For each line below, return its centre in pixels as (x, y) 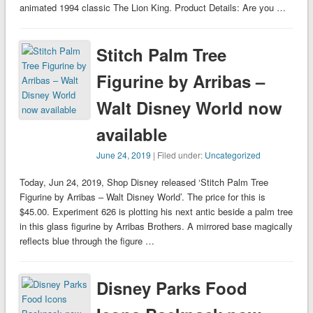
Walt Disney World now (190, 108)
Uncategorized (233, 155)
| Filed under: (178, 155)
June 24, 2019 (124, 155)
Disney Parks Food (172, 288)
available (132, 134)
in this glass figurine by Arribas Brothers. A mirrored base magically (156, 226)
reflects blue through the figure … (87, 241)
